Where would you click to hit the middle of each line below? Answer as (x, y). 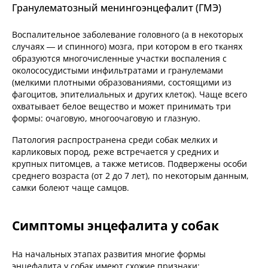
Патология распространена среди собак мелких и (115, 140)
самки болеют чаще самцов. (72, 188)
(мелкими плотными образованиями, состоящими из (122, 83)
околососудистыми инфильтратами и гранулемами (118, 71)
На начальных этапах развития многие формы (109, 254)
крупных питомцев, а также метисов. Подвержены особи (130, 164)
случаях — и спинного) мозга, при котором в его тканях (127, 47)
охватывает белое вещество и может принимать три (121, 106)
